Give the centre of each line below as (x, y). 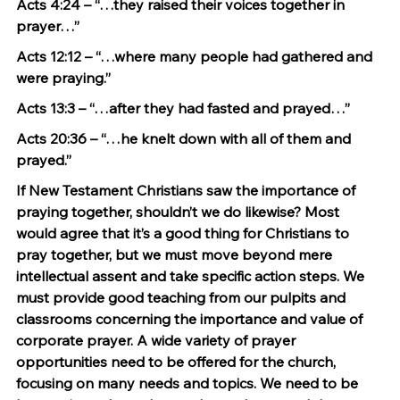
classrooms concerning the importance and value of (191, 319)
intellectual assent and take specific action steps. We (192, 276)
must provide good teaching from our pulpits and (183, 297)
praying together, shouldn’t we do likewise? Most (179, 212)
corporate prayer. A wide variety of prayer (158, 340)
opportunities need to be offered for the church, (178, 362)
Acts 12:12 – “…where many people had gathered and (196, 56)
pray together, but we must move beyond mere (176, 254)
